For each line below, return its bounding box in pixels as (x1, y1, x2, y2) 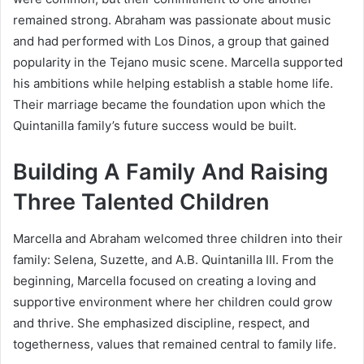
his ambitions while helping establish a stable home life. (13, 76, 333, 92)
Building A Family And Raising (13, 158, 328, 186)
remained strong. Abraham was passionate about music (13, 12, 331, 28)
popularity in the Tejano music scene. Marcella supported (13, 54, 343, 71)
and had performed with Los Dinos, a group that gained (13, 33, 329, 50)
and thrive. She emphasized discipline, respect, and (13, 314, 310, 331)
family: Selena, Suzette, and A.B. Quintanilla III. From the (13, 251, 334, 267)
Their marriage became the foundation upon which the (13, 97, 326, 113)
